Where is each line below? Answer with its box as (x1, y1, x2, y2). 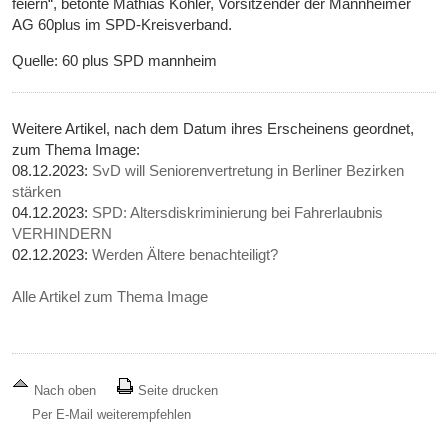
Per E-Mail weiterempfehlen (32, 406, 192, 422)
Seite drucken (134, 382, 219, 398)
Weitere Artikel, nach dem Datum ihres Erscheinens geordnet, (12, 119, 415, 137)
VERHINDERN (12, 224, 113, 242)
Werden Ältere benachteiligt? (92, 245, 279, 263)
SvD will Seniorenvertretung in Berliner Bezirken (92, 161, 405, 179)
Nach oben (30, 382, 101, 398)
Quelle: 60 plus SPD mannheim (12, 51, 218, 69)
